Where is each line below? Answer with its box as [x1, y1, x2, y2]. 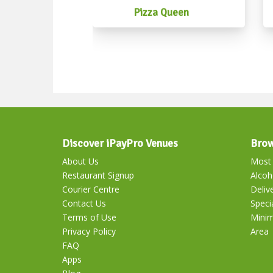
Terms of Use [62, 211, 116, 224]
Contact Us [62, 197, 106, 210]
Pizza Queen [133, 6, 189, 19]
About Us [62, 155, 99, 168]
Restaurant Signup [62, 169, 134, 182]
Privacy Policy [62, 225, 116, 238]
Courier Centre [62, 183, 119, 196]
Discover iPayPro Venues [62, 136, 178, 151]
